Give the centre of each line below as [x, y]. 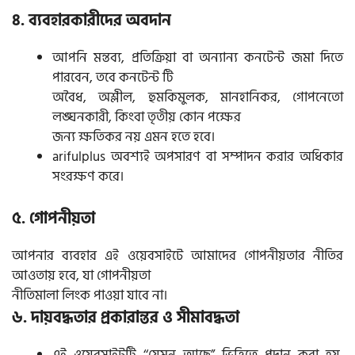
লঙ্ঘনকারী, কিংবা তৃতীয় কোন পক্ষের [147, 117]
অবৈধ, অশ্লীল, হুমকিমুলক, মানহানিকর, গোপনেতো [198, 97]
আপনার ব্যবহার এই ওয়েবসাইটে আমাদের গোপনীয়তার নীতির [177, 256]
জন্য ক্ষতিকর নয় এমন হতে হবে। [134, 137]
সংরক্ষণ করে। [88, 176]
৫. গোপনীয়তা [53, 219]
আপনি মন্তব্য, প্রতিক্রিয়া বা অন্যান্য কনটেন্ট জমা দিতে [198, 57]
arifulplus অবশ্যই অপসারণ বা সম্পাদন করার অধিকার [198, 157]
